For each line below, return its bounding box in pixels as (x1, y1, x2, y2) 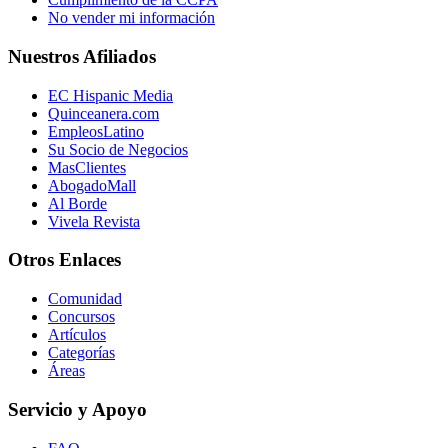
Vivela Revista (48, 212, 140, 230)
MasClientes (48, 158, 126, 176)
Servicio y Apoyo (8, 398, 147, 420)
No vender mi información (48, 9, 215, 27)
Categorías (48, 344, 115, 362)
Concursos (48, 308, 115, 326)
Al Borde (48, 194, 107, 212)
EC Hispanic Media (48, 86, 173, 104)
